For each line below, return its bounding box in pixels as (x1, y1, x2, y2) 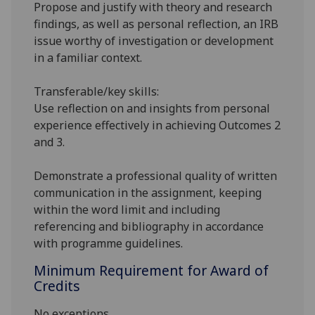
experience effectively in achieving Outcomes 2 (34, 117, 281, 134)
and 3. (34, 134, 65, 150)
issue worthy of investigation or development (34, 33, 274, 49)
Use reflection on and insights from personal (34, 101, 271, 117)
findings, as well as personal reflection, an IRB (34, 16, 279, 32)
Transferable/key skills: (34, 84, 160, 100)
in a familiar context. (34, 50, 143, 66)
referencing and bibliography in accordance (34, 219, 264, 235)
